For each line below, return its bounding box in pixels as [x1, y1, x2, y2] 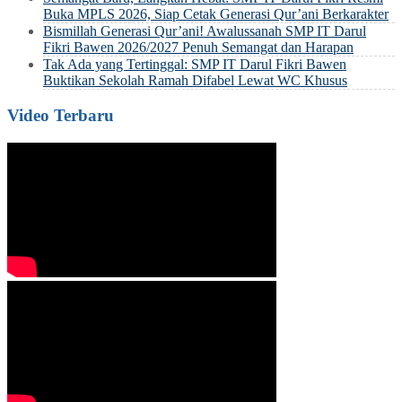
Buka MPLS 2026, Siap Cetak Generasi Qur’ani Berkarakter [43, 5, 389, 22]
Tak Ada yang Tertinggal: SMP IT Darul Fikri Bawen [43, 56, 346, 72]
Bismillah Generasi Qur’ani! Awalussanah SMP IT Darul [43, 22, 366, 39]
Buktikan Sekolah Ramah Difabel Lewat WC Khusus [43, 72, 347, 88]
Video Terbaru [7, 106, 114, 126]
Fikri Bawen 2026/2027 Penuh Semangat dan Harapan [43, 39, 354, 55]
